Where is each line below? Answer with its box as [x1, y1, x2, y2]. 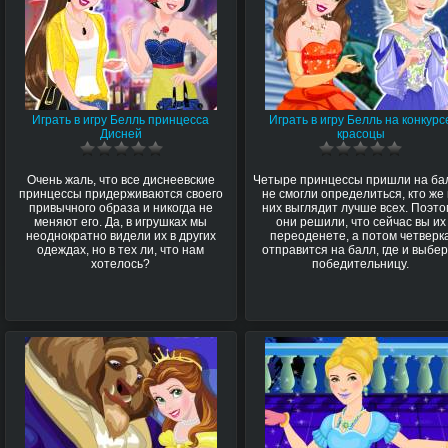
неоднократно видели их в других [26, 228, 216, 243]
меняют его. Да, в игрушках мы [34, 214, 208, 229]
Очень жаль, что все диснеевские [27, 172, 215, 187]
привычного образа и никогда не [29, 200, 213, 215]
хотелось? [91, 256, 151, 271]
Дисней [100, 127, 142, 141]
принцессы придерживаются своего [19, 186, 223, 201]
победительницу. [312, 256, 410, 271]
